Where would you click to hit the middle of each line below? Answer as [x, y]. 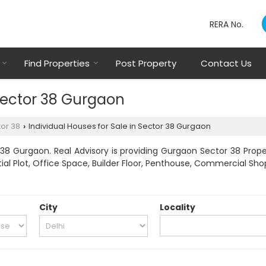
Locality [178, 207]
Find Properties [57, 63]
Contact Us [226, 63]
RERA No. [228, 25]
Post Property [146, 63]
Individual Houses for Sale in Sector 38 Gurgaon [119, 126]
